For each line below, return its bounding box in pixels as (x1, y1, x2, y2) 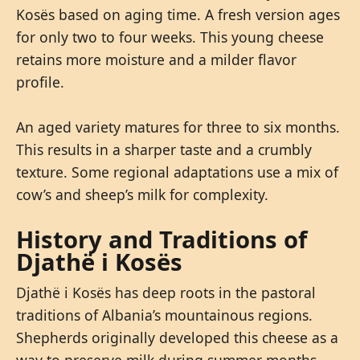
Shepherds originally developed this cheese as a (16, 327, 338, 347)
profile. (16, 72, 64, 92)
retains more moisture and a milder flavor (16, 49, 297, 69)
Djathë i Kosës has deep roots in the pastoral (16, 282, 316, 302)
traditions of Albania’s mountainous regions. (16, 305, 313, 325)
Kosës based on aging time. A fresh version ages (16, 4, 340, 24)
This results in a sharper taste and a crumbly (16, 139, 312, 159)
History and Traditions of (16, 223, 307, 256)
